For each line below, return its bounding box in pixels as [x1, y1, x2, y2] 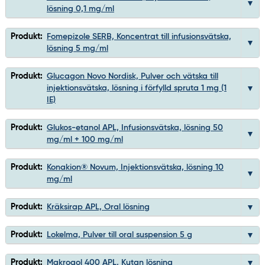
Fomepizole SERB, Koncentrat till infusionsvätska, [46, 33, 231, 41]
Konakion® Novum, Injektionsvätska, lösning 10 [46, 163, 224, 172]
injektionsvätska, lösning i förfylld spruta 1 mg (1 [46, 84, 227, 93]
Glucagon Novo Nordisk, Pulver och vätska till [46, 72, 218, 81]
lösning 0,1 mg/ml [46, 5, 114, 14]
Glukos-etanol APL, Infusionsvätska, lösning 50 [46, 124, 223, 132]
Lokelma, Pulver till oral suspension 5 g [46, 231, 192, 240]
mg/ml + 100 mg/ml [46, 135, 123, 144]
